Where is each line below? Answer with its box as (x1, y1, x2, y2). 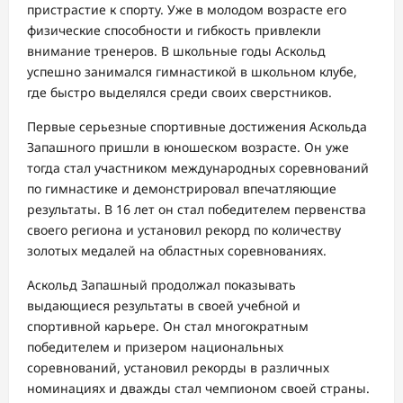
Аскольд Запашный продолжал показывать (27, 275, 296, 293)
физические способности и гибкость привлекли (27, 21, 321, 39)
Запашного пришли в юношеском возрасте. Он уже (27, 138, 349, 156)
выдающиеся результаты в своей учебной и (27, 296, 300, 314)
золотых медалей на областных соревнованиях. (27, 241, 327, 259)
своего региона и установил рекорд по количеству (27, 220, 341, 238)
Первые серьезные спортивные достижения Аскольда (27, 117, 367, 135)
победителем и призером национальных (27, 337, 283, 355)
